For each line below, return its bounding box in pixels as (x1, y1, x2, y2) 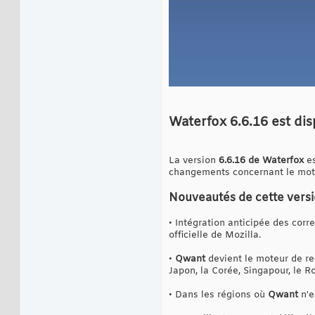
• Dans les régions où (169, 288, 268, 301)
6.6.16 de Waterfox (219, 154, 307, 167)
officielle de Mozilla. (169, 229, 261, 241)
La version (169, 154, 219, 167)
